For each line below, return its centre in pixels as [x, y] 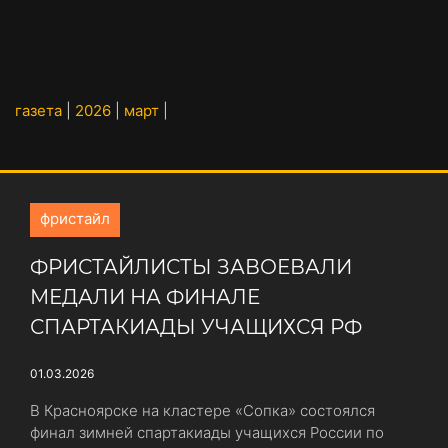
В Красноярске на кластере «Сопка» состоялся [202, 410]
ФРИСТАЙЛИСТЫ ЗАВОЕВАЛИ [191, 267]
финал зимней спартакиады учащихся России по [207, 432]
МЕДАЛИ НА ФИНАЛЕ [145, 297]
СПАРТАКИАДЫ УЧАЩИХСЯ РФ [196, 327]
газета [38, 110]
